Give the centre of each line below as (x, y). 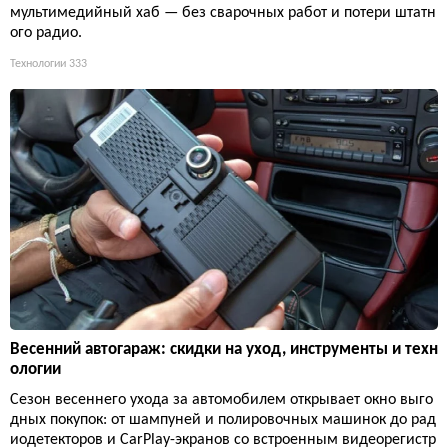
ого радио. (46, 32)
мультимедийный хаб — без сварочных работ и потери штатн (223, 12)
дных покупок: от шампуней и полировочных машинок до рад (223, 419)
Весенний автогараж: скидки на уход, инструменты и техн (224, 349)
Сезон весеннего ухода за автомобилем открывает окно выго (221, 399)
